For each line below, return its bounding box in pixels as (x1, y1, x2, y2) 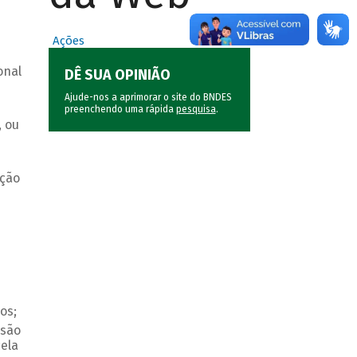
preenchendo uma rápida (64, 104, 176, 116)
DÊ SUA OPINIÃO (64, 66, 171, 84)
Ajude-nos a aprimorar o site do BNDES (64, 92, 232, 104)
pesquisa (175, 104, 216, 116)
